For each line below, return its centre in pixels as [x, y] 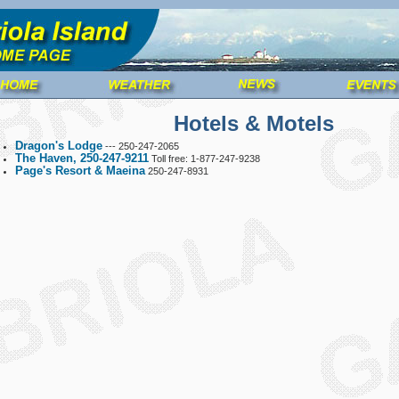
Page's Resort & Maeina [80, 171]
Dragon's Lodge [59, 146]
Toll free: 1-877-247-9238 [204, 159]
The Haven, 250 [57, 158]
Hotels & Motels [254, 123]
